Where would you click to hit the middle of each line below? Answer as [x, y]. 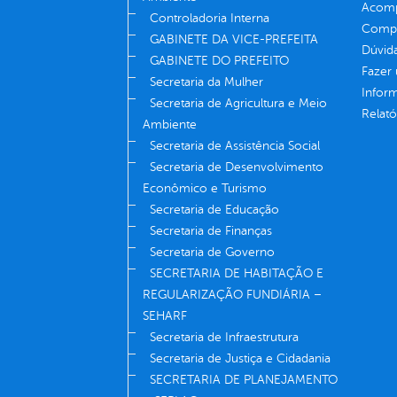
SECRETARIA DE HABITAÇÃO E [237, 274]
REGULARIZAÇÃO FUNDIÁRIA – [232, 295]
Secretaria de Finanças [211, 231]
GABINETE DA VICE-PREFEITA [234, 40]
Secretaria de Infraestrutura [224, 338]
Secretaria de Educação [214, 210]
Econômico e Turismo [205, 189]
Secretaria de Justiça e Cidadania [240, 359]
